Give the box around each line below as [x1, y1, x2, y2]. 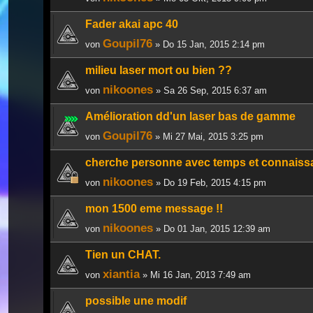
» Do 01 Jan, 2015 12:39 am [153, 223, 270, 234]
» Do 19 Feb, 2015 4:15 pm [153, 177, 266, 188]
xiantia [103, 266, 140, 281]
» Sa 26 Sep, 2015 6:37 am [153, 85, 267, 96]
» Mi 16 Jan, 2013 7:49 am [140, 269, 251, 280]
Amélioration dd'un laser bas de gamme [85, 110, 296, 122]
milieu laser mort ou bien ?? [85, 64, 232, 76]
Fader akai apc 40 [85, 17, 178, 30]
